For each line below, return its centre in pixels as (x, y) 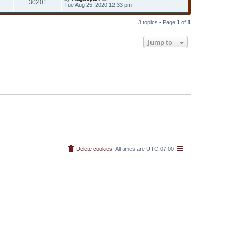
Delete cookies (94, 149)
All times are (131, 149)
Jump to (160, 42)
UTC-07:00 (160, 149)
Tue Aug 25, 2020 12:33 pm (98, 4)
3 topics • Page (158, 22)
